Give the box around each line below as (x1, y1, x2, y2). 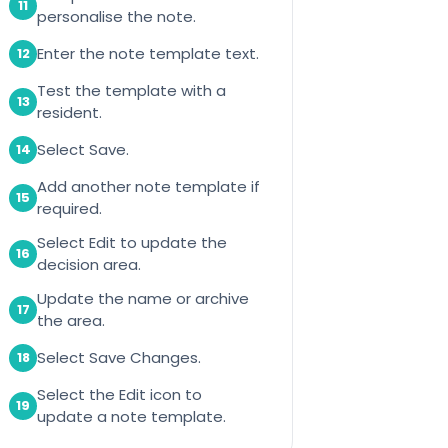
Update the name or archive (37, 287, 250, 309)
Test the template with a (37, 79, 227, 101)
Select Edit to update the (37, 231, 228, 253)
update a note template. (37, 405, 227, 427)
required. (37, 197, 103, 219)
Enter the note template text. (37, 42, 260, 64)
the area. (37, 309, 106, 331)
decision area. (37, 253, 142, 275)
